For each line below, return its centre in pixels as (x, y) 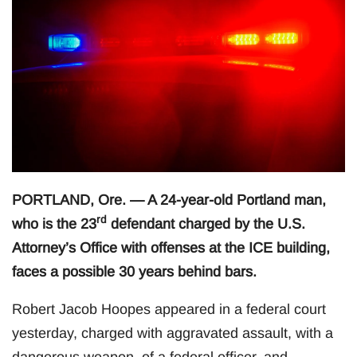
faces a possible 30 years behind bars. (134, 271)
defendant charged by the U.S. (206, 224)
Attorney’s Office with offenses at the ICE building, (171, 247)
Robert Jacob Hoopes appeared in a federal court (169, 309)
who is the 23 (54, 224)
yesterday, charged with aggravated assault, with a (173, 333)
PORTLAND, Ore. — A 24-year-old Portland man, (169, 200)
